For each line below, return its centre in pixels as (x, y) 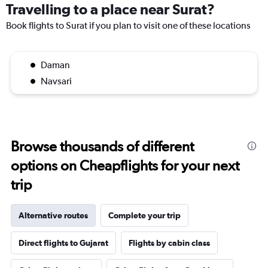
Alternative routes (53, 215)
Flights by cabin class (169, 243)
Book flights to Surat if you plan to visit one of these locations (128, 25)
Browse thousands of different (102, 146)
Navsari (56, 81)
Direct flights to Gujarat (63, 243)
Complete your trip (144, 215)
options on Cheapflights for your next (125, 165)
